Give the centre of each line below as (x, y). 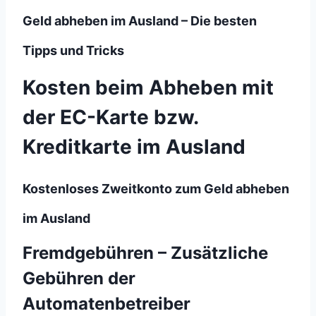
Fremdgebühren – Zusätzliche (145, 253)
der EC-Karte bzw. (110, 117)
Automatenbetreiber (107, 304)
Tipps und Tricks (73, 50)
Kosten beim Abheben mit (148, 87)
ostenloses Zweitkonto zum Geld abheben (160, 189)
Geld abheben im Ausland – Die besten (140, 21)
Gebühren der (79, 278)
